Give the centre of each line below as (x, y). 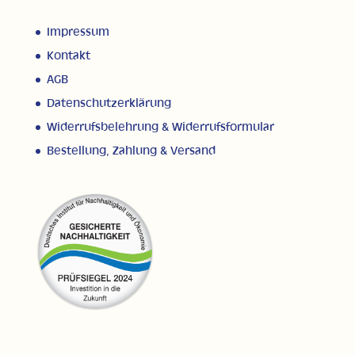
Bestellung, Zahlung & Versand (131, 151)
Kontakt (68, 55)
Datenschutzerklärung (109, 103)
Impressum (78, 32)
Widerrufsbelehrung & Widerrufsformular (160, 127)
